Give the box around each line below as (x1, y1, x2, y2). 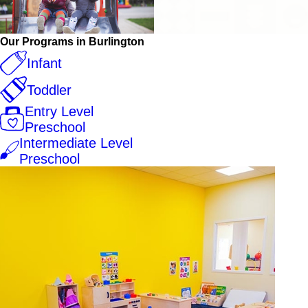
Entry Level (24, 102, 93, 119)
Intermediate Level (19, 134, 133, 151)
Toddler (26, 81, 71, 98)
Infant (26, 54, 62, 71)
